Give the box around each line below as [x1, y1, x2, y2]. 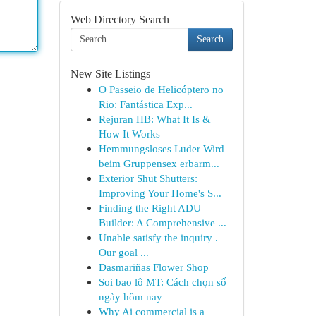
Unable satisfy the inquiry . [98, 231, 218, 243]
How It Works [98, 128, 160, 140]
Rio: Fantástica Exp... [98, 98, 193, 110]
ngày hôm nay [98, 291, 162, 303]
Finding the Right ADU [98, 202, 201, 214]
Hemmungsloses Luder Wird [98, 142, 224, 154]
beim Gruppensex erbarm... [98, 157, 219, 169]
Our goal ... [98, 246, 149, 258]
